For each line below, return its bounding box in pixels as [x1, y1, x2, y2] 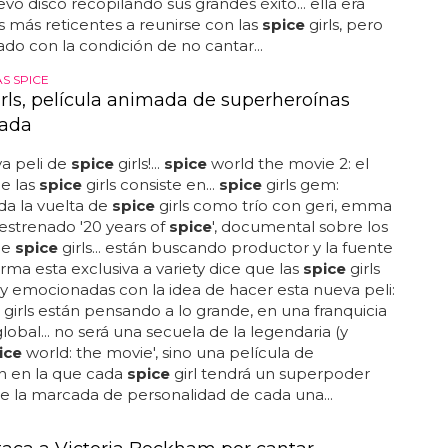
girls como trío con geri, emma [154, 196, 392, 215]
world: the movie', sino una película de [21, 343, 314, 362]
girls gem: [261, 175, 339, 194]
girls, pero [304, 15, 383, 34]
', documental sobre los [211, 217, 388, 236]
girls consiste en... [81, 175, 219, 194]
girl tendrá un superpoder [169, 364, 370, 383]
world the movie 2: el [206, 154, 369, 173]
